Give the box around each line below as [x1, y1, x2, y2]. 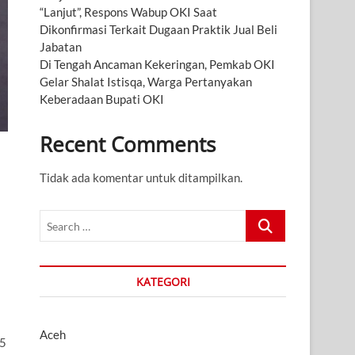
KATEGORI [136, 274, 190, 290]
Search [246, 211, 281, 226]
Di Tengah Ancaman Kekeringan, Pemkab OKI [40, 57, 275, 72]
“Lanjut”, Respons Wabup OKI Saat [40, 5, 217, 20]
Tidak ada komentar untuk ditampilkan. [40, 170, 242, 185]
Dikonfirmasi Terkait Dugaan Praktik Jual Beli [40, 22, 277, 37]
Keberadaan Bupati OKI [40, 92, 164, 107]
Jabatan [40, 40, 82, 55]
